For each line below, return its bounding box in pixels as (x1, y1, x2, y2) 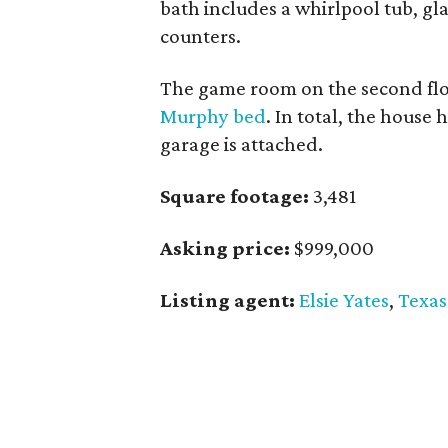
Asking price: (160, 236, 291, 260)
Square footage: (160, 184, 310, 208)
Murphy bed (160, 104, 267, 128)
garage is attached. (160, 132, 324, 156)
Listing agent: (160, 288, 296, 312)
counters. (160, 24, 242, 48)
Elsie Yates (299, 288, 390, 312)
